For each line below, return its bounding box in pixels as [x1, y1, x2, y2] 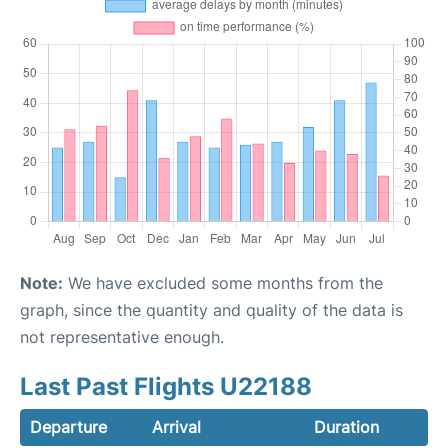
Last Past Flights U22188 [20, 371, 312, 401]
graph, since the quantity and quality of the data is [20, 299, 403, 320]
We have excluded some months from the [63, 272, 383, 293]
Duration [313, 416, 379, 437]
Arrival [152, 416, 202, 437]
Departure [30, 416, 107, 437]
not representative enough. [20, 326, 224, 347]
